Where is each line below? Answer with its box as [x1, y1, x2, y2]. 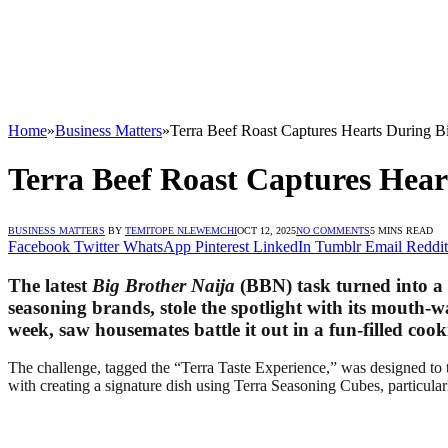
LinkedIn [253, 237, 311, 255]
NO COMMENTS [296, 224, 370, 236]
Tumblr [315, 237, 361, 255]
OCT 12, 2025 [237, 224, 296, 236]
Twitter [74, 237, 119, 255]
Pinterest [195, 237, 249, 255]
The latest [8, 274, 92, 296]
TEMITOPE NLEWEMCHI [125, 224, 237, 236]
